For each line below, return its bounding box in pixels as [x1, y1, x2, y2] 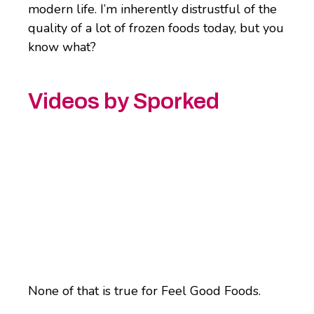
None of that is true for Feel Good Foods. [28, 282, 264, 300]
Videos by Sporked [28, 89, 219, 114]
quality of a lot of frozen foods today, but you [28, 19, 284, 36]
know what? [28, 38, 100, 55]
